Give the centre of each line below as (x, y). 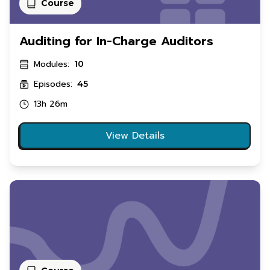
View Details (135, 136)
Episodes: (53, 84)
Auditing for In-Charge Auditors (116, 41)
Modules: (52, 64)
